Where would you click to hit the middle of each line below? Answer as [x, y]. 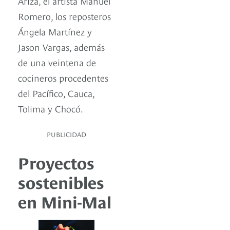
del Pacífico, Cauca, [56, 93]
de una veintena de [57, 62]
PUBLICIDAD [66, 134]
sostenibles [61, 181]
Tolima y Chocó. [51, 108]
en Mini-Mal [65, 201]
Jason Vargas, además [61, 47]
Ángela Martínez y [55, 31]
